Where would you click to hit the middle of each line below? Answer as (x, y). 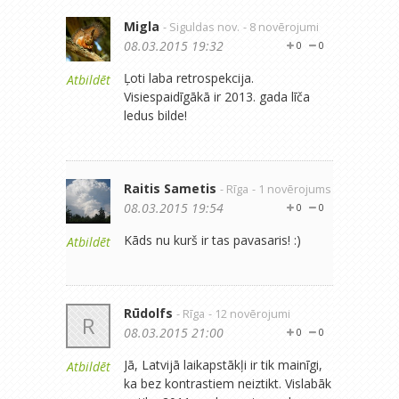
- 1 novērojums (292, 189)
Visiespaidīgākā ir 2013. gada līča (217, 97)
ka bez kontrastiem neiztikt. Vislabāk (228, 383)
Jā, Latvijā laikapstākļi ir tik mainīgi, (223, 365)
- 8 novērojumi (281, 27)
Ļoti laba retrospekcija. (189, 78)
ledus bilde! (155, 115)
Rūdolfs (148, 313)
